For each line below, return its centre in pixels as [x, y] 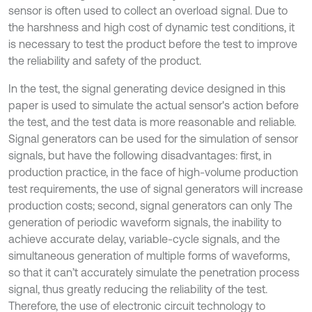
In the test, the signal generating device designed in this [147, 88]
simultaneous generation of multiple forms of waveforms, [149, 256]
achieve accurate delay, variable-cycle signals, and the [144, 239]
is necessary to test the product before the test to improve [153, 44]
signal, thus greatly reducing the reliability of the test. [138, 289]
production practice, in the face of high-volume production [153, 172]
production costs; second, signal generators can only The [150, 205]
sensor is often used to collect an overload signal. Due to [148, 10]
